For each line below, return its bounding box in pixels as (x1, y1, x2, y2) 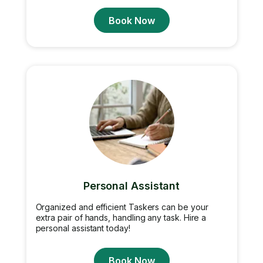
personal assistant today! (35, 223, 130, 233)
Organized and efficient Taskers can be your (35, 202, 208, 212)
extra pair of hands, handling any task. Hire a (35, 213, 207, 222)
